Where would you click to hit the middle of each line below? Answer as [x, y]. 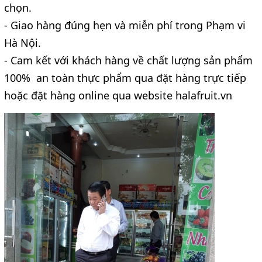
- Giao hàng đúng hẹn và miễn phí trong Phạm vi [125, 25]
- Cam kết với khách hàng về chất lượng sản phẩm [128, 60]
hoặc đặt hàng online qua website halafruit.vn [118, 95]
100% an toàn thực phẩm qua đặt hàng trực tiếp [125, 77]
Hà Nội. [23, 42]
